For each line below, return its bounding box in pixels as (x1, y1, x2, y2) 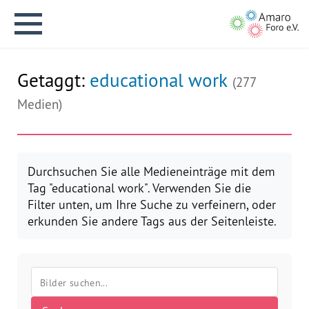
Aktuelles (7, 189, 50, 202)
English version (7, 134, 77, 147)
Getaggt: (17, 68, 90, 92)
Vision (14, 263, 43, 277)
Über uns (7, 223, 48, 237)
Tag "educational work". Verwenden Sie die (28, 180, 251, 195)
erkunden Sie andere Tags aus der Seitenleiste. (28, 213, 277, 228)
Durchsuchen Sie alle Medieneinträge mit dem (28, 163, 275, 179)
